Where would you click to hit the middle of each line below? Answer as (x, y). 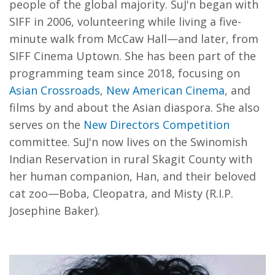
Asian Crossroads (55, 91)
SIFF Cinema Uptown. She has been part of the (133, 56)
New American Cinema (165, 91)
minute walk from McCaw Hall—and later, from (134, 39)
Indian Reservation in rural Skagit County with (131, 159)
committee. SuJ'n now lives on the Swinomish (128, 142)
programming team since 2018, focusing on (125, 73)
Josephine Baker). (55, 211)
